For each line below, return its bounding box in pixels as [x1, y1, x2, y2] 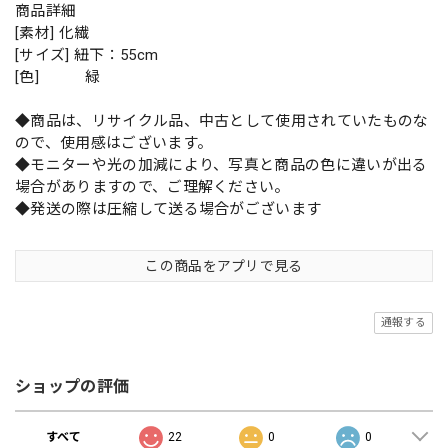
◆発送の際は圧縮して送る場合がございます [15, 199, 322, 218]
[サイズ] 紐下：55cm [15, 45, 159, 64]
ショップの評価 [15, 376, 130, 396]
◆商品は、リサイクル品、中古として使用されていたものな [15, 111, 429, 130]
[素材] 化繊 [15, 23, 90, 42]
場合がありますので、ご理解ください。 [15, 177, 290, 196]
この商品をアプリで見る [145, 257, 303, 274]
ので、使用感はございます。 [15, 133, 213, 152]
